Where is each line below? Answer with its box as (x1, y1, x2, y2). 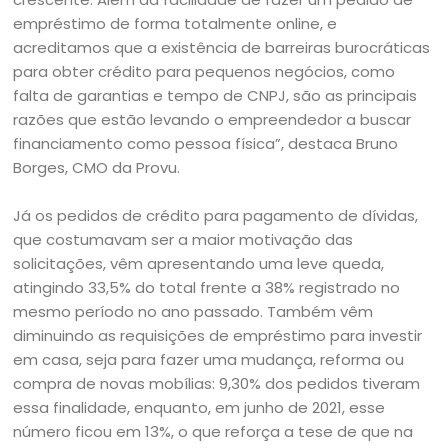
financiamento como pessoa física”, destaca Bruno (13, 133, 399, 154)
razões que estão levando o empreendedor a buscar (13, 109, 412, 130)
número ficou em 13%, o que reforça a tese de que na (13, 421, 414, 442)
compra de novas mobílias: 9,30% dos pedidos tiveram (13, 373, 421, 394)
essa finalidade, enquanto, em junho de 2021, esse (13, 397, 386, 418)
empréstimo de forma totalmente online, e (13, 13, 338, 34)
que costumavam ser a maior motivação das (13, 229, 354, 250)
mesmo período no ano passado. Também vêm (13, 301, 374, 322)
